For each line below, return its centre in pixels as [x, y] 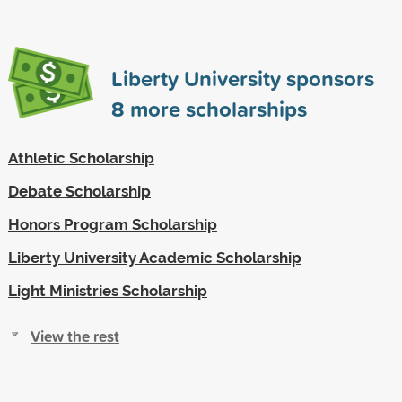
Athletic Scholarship [81, 157]
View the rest [74, 336]
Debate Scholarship [79, 191]
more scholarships [215, 108]
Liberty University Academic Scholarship [154, 257]
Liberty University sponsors [242, 78]
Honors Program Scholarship [112, 224]
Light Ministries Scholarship [107, 290]
